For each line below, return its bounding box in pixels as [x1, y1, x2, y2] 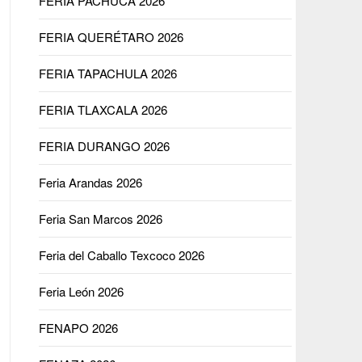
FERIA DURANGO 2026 [38, 137, 170, 154]
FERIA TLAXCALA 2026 [38, 101, 167, 118]
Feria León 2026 [38, 283, 124, 300]
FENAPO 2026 [38, 319, 118, 336]
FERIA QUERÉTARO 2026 [38, 28, 183, 45]
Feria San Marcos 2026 [38, 210, 162, 227]
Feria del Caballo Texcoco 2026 [38, 246, 204, 263]
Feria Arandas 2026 [38, 174, 142, 191]
